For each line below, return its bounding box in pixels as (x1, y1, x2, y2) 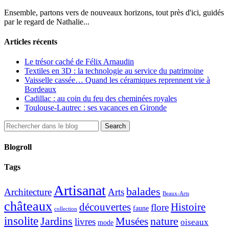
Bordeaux (25, 85, 56, 94)
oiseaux (180, 217, 209, 227)
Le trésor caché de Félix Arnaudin (25, 57, 134, 66)
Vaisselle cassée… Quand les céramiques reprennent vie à (25, 76, 210, 85)
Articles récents (4, 37, 57, 47)
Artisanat (54, 182, 106, 199)
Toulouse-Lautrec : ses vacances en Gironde (25, 103, 167, 112)
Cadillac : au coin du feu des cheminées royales (25, 94, 177, 103)
